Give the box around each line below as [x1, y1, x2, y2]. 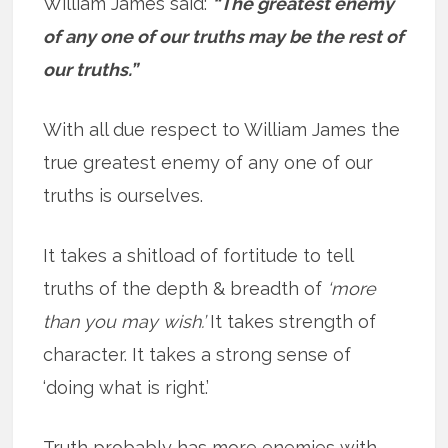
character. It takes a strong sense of [43, 343, 352, 365]
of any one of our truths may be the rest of [43, 25, 405, 47]
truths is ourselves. [43, 184, 204, 206]
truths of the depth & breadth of [43, 277, 328, 299]
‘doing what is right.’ [43, 376, 210, 398]
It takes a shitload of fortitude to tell [43, 244, 354, 266]
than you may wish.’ [43, 310, 206, 332]
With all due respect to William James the [43, 118, 401, 140]
